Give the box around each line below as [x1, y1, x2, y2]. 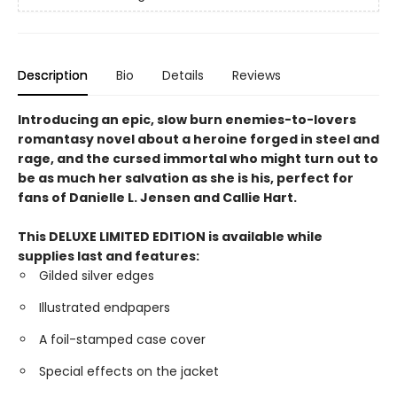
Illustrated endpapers [39, 299, 170, 316]
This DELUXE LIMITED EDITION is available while [18, 228, 323, 245]
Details [162, 66, 204, 84]
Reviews [232, 66, 281, 84]
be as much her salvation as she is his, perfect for [18, 169, 354, 187]
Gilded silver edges [39, 267, 154, 284]
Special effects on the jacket [39, 362, 219, 380]
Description [18, 66, 88, 84]
